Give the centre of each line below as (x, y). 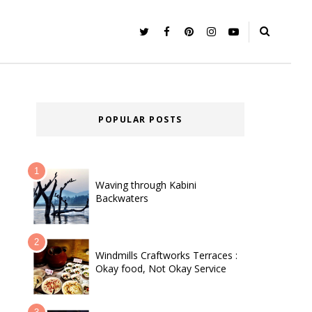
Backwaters (122, 198)
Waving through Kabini (146, 185)
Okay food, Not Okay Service (161, 269)
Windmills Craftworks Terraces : (166, 256)
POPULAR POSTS (140, 119)
